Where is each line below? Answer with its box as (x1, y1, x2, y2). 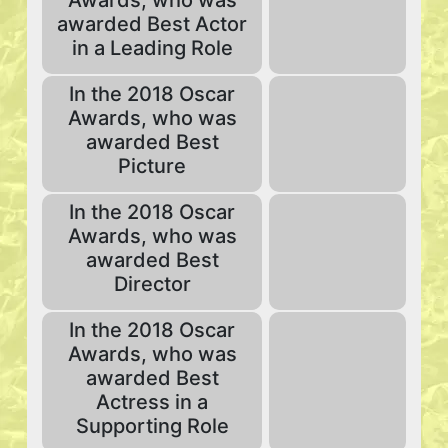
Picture (118, 154, 186, 178)
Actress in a (96, 390, 208, 414)
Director (113, 272, 191, 296)
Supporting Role (75, 414, 229, 438)
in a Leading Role (71, 36, 233, 60)
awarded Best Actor (57, 12, 247, 36)
